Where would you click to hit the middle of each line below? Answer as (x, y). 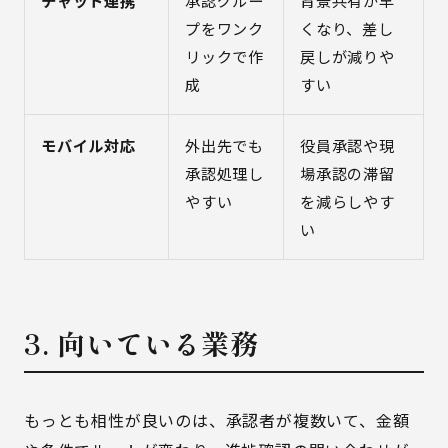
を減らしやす (347, 201)
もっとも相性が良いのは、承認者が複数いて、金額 (217, 420)
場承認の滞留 (347, 173)
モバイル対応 (88, 145)
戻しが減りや (347, 56)
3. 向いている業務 (141, 343)
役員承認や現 (347, 145)
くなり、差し (347, 28)
